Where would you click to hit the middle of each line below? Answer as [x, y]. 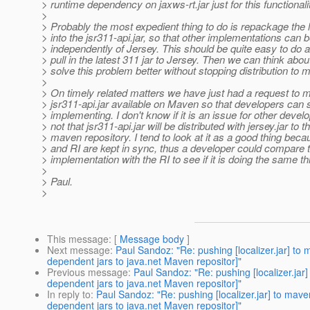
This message [78, 239]
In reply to [69, 294]
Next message [79, 250]
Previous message [88, 272]
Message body [152, 239]
